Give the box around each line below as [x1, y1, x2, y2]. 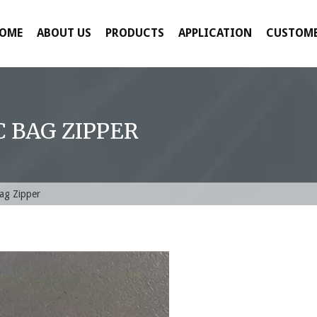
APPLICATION [178, 26, 252, 40]
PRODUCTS [105, 26, 164, 40]
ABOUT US [37, 26, 91, 40]
